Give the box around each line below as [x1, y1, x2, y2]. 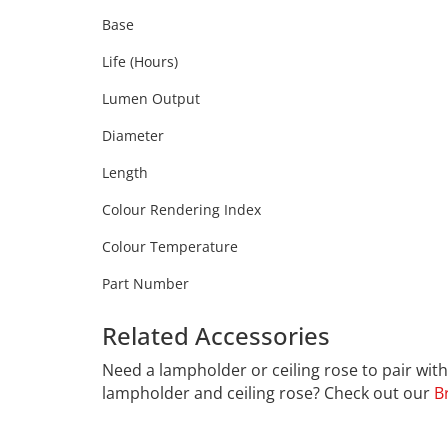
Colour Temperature [102, 236, 238, 256]
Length [102, 162, 148, 182]
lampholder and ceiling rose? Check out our [102, 381, 434, 404]
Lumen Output [102, 88, 200, 108]
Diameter [102, 125, 164, 145]
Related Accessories [102, 318, 330, 352]
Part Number [102, 273, 189, 293]
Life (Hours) [102, 51, 178, 71]
